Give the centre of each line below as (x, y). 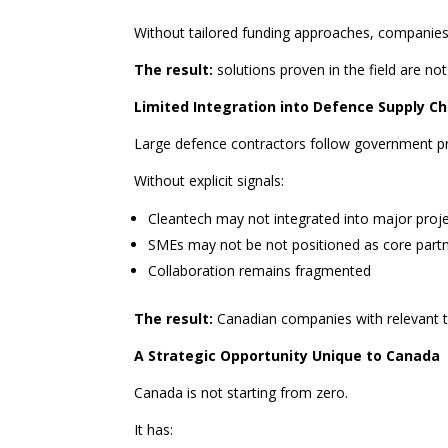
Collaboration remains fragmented (260, 271)
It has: (154, 430)
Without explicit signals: (209, 181)
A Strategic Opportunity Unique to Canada (287, 356)
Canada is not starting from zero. (241, 393)
